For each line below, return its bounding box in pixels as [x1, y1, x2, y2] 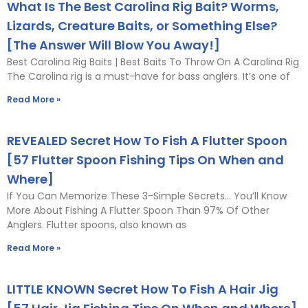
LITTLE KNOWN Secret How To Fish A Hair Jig [7, 280, 278, 298]
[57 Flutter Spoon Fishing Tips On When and [7, 151, 284, 168]
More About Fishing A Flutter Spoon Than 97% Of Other [7, 203, 269, 217]
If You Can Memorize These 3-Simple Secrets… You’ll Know [7, 188, 287, 203]
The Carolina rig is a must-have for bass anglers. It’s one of [7, 69, 290, 83]
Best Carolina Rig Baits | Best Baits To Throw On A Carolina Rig [7, 54, 299, 69]
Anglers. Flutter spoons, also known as [7, 217, 186, 232]
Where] [7, 170, 54, 188]
